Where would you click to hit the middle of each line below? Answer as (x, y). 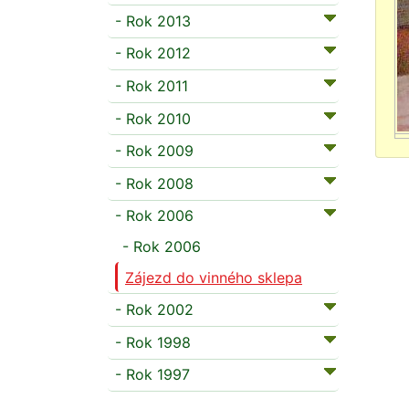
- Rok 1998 (153, 342)
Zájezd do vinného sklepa (214, 277)
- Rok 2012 (153, 53)
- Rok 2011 (152, 86)
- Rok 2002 (154, 310)
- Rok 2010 (153, 118)
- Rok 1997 (152, 375)
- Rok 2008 (154, 183)
